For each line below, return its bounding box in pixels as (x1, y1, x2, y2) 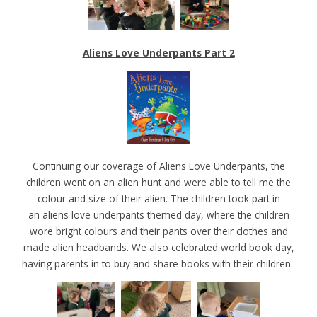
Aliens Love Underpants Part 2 (82, 46, 235, 60)
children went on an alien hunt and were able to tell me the (26, 175, 291, 189)
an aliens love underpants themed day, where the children (28, 207, 289, 221)
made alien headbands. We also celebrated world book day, (23, 240, 294, 254)
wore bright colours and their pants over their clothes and (29, 224, 288, 238)
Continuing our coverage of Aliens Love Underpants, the (32, 158, 285, 173)
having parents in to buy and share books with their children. (21, 256, 296, 270)
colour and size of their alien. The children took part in (37, 191, 280, 205)
